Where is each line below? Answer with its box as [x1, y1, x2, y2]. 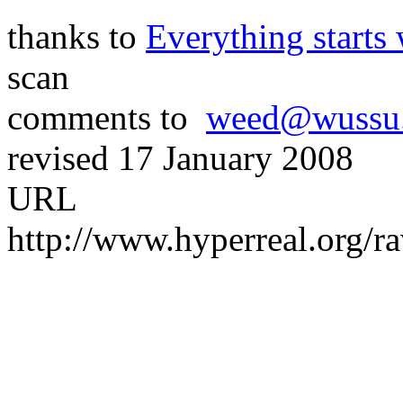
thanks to [7, 16, 146, 56]
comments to [7, 97, 206, 137]
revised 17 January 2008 [7, 138, 354, 177]
